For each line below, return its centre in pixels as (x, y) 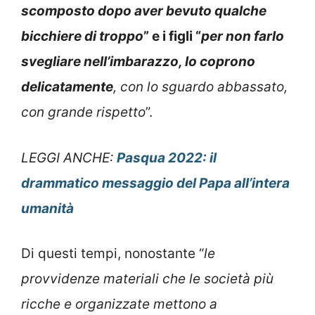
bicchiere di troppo (82, 37)
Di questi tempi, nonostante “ (112, 254)
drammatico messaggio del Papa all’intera (155, 183)
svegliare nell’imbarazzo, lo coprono (138, 62)
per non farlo (243, 37)
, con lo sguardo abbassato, (200, 87)
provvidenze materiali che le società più (147, 279)
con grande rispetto (83, 112)
